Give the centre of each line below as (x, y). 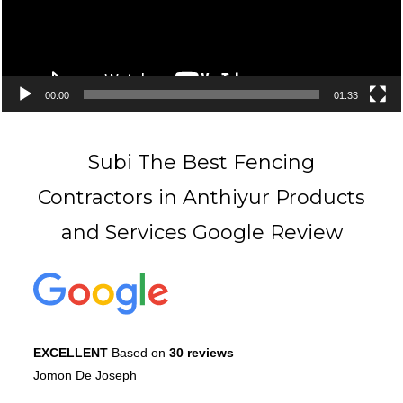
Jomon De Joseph (85, 375)
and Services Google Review (201, 232)
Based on (140, 352)
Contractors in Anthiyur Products (201, 197)
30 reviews (201, 352)
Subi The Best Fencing (201, 162)
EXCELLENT (72, 352)
